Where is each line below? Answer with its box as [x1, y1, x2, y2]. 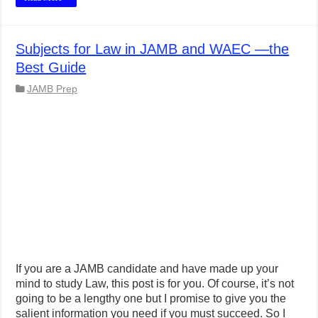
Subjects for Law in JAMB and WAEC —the [16, 41, 290, 57]
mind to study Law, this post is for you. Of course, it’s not [16, 278, 295, 290]
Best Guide [16, 60, 87, 76]
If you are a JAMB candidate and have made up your [16, 263, 279, 275]
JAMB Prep [27, 84, 78, 95]
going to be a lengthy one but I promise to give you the [16, 292, 287, 305]
